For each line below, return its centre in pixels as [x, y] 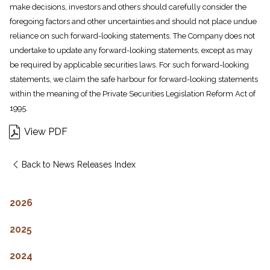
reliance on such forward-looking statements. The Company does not [132, 36]
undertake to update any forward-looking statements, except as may [131, 51]
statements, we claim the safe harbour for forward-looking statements [134, 80]
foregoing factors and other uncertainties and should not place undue [133, 22]
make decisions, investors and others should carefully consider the [128, 7]
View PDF [46, 132]
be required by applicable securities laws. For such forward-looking [129, 65]
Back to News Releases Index [79, 165]
